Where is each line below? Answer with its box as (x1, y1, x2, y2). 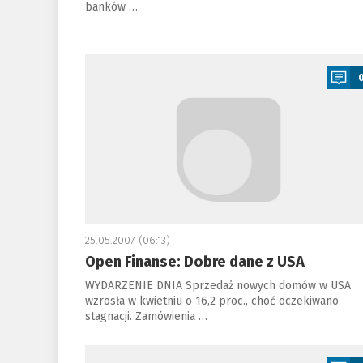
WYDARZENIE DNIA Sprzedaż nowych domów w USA (84, 279, 351, 293)
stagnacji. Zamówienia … (84, 310, 207, 323)
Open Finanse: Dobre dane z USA (84, 253, 305, 271)
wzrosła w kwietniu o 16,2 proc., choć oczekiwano (84, 294, 339, 308)
